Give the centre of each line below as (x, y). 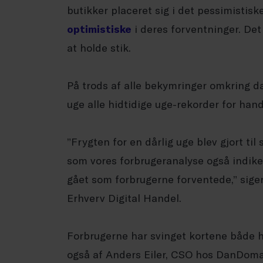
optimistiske (99, 29)
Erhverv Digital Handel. (124, 198)
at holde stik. (99, 48)
